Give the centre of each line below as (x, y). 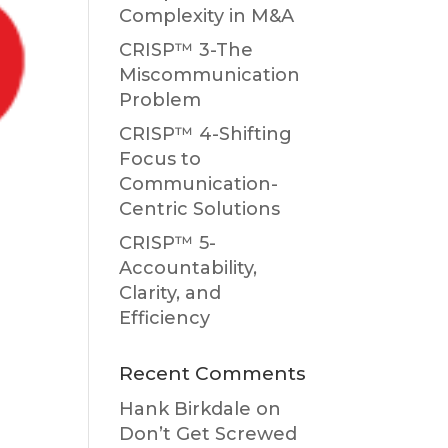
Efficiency (165, 318)
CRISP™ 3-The (186, 50)
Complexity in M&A (207, 16)
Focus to (160, 159)
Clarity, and (170, 293)
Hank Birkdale (185, 409)
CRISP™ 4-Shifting (206, 134)
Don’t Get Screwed (208, 434)
